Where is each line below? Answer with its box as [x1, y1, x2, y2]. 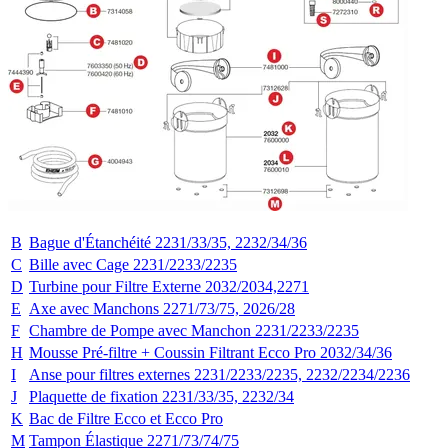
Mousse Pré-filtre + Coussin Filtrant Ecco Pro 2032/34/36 [29, 343, 392, 361]
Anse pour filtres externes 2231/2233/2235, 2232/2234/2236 [29, 365, 410, 383]
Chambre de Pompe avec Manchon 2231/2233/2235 [29, 321, 359, 339]
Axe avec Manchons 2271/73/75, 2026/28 [29, 299, 295, 317]
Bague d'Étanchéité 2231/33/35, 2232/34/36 [29, 233, 307, 251]
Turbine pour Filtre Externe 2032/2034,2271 [29, 277, 309, 295]
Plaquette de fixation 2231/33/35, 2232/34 [29, 387, 294, 405]
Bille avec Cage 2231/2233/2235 [29, 255, 237, 273]
